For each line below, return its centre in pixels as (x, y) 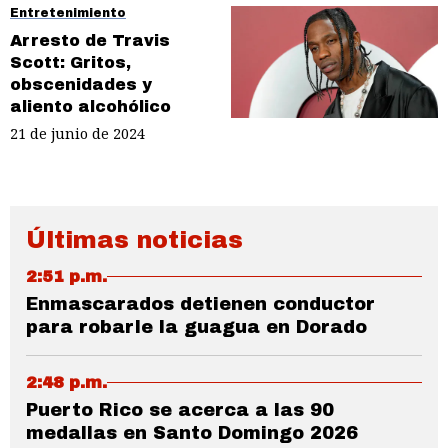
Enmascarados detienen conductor (200, 303)
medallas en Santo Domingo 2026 (192, 432)
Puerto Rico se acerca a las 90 (180, 409)
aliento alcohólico (90, 107)
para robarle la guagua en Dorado (196, 326)
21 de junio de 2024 (77, 133)
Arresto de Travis (90, 41)
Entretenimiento (68, 13)
